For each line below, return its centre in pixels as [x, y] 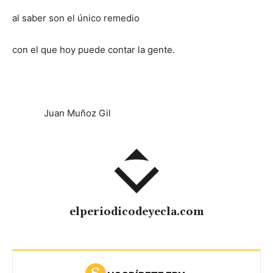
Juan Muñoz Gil [62, 113]
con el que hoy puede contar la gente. [94, 49]
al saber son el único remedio [76, 18]
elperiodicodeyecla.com [136, 212]
